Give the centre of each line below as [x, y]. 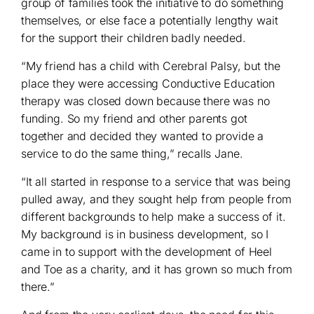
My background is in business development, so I [145, 234]
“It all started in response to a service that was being [156, 181]
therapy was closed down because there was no [145, 101]
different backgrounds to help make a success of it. [153, 216]
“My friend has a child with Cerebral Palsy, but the [151, 66]
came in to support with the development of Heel [146, 251]
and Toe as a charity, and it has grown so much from [157, 269]
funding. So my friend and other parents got [134, 118]
